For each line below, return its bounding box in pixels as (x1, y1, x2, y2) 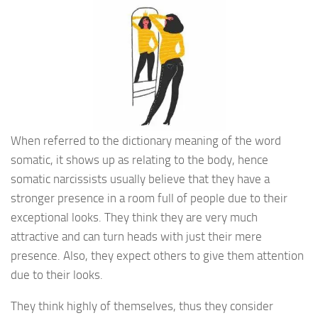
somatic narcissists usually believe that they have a (11, 172, 270, 187)
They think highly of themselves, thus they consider (11, 299, 273, 314)
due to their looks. (11, 268, 103, 283)
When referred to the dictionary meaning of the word (11, 133, 281, 148)
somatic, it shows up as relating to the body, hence (11, 153, 268, 168)
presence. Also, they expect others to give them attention (11, 248, 304, 263)
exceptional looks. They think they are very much (11, 210, 258, 225)
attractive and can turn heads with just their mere (11, 229, 262, 244)
